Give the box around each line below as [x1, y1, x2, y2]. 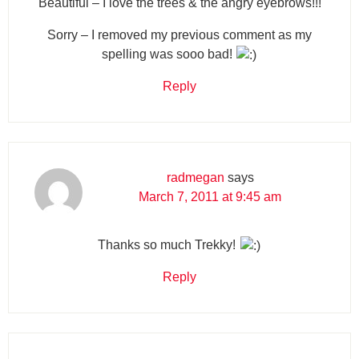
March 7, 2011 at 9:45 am [139, 189, 281, 204]
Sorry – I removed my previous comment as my [47, 27, 312, 42]
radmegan [166, 170, 224, 184]
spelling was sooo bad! [101, 46, 236, 61]
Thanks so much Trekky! [98, 237, 240, 252]
